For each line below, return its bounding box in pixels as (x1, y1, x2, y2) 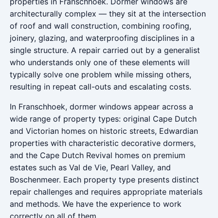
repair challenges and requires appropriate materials (10, 187, 202, 197)
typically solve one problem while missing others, (10, 70, 191, 79)
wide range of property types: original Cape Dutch (10, 114, 197, 124)
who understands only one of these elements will (10, 57, 190, 67)
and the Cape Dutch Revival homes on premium (10, 150, 185, 160)
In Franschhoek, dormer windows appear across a (10, 102, 193, 111)
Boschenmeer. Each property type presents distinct (10, 175, 199, 184)
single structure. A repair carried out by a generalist (10, 45, 200, 55)
